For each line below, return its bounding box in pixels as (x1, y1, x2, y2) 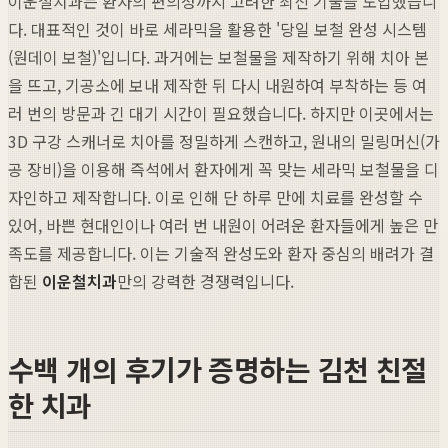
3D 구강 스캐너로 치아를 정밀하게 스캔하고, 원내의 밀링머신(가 (8, 128, 440, 153)
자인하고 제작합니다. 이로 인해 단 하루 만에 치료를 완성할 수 (8, 184, 423, 209)
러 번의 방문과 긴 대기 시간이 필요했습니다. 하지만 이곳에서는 (8, 100, 434, 125)
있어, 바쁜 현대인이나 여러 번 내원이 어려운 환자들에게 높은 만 (8, 212, 438, 237)
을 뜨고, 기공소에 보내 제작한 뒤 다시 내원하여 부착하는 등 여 (8, 72, 427, 97)
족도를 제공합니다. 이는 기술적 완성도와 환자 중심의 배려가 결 (8, 240, 434, 265)
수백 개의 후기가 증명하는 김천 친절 (8, 348, 427, 389)
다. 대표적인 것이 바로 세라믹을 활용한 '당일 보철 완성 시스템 (8, 16, 427, 41)
